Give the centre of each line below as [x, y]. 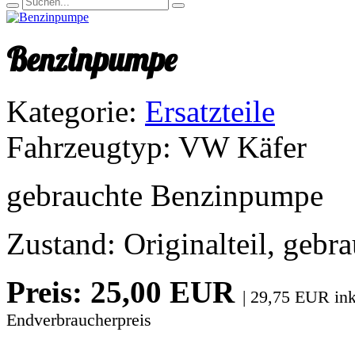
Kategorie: [76, 112]
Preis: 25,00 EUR [120, 292]
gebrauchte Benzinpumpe [165, 196]
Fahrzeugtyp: [92, 147]
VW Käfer [242, 147]
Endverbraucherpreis [79, 320]
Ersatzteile [210, 112]
